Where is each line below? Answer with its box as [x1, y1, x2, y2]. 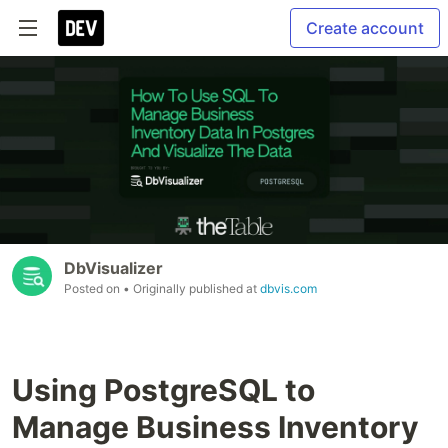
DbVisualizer [64, 258, 163, 279]
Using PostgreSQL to [12, 372, 315, 409]
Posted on [64, 281, 123, 297]
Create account [306, 18, 424, 38]
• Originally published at [123, 281, 260, 297]
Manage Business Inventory [12, 409, 419, 446]
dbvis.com [260, 281, 317, 297]
